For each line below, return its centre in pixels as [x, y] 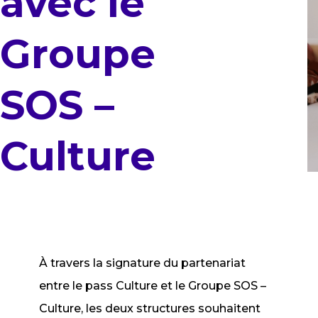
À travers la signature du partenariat [143, 263]
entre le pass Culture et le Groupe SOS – [153, 286]
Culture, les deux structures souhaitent [150, 308]
